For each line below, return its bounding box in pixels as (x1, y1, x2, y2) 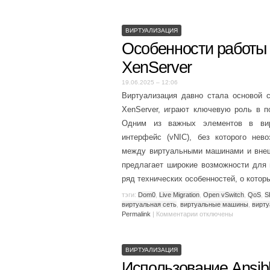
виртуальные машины (180, 200, 248, 208)
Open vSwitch (203, 190, 244, 198)
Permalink (122, 210, 151, 218)
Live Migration (159, 190, 199, 198)
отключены (198, 210, 233, 218)
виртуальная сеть (122, 200, 177, 208)
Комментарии (156, 210, 198, 218)
